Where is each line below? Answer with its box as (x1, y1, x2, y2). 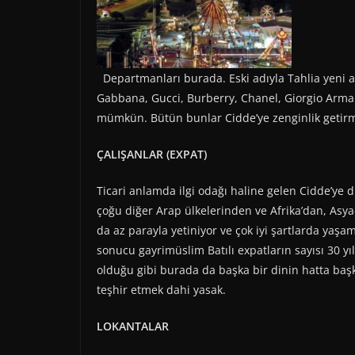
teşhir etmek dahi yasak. (97, 281, 226, 297)
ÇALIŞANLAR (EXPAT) (97, 146, 207, 162)
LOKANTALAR (97, 318, 169, 334)
